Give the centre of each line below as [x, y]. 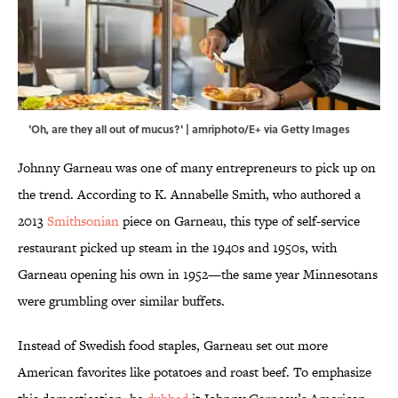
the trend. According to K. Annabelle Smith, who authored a [189, 195]
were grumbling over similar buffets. [121, 301]
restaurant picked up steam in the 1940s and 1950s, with [177, 248]
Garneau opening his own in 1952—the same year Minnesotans [198, 275]
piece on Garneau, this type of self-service [239, 221]
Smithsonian [83, 221]
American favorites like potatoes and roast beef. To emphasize [195, 372]
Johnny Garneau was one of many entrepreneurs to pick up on [197, 168]
